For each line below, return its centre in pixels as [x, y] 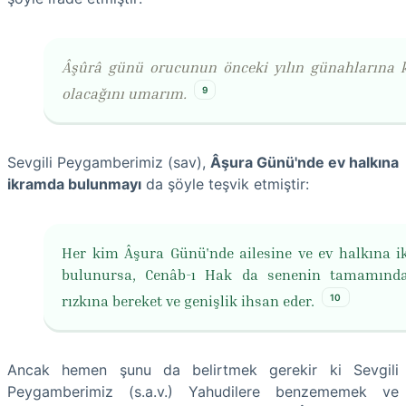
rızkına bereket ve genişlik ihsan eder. [188, 301]
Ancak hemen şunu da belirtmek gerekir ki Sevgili [203, 370]
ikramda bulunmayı [74, 184]
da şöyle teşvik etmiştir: [225, 184]
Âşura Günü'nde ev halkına [304, 162]
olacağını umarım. [124, 93]
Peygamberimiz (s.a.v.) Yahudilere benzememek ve [203, 392]
